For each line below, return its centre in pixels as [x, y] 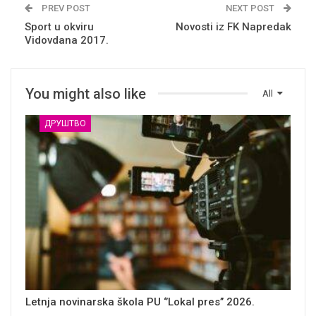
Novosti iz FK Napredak [233, 26]
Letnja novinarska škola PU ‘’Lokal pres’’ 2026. [140, 302]
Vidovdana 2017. [67, 40]
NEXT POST [251, 8]
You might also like [86, 93]
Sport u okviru [59, 26]
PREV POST [65, 8]
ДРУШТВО [65, 123]
